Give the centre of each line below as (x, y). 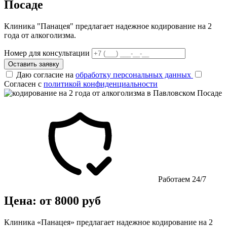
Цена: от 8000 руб (52, 200)
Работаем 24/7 (181, 179)
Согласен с (24, 84)
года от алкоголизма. (40, 35)
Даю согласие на (46, 74)
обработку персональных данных (134, 74)
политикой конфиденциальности (101, 84)
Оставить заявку (34, 64)
